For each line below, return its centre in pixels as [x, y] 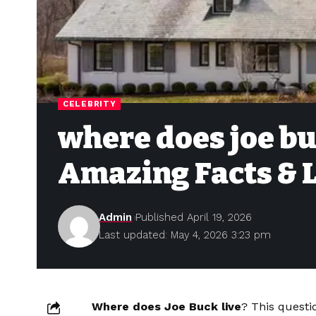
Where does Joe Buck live [166, 307]
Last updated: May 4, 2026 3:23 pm [185, 235]
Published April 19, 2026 [194, 218]
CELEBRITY [90, 104]
